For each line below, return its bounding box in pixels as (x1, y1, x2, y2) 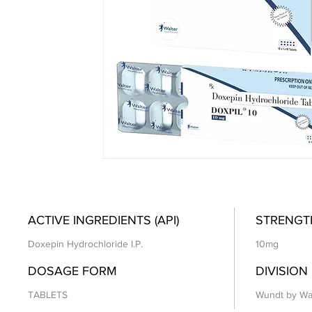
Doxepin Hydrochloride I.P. (28, 238, 143, 250)
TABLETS (28, 289, 68, 301)
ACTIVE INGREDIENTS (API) (28, 213, 179, 228)
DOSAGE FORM (28, 264, 117, 279)
